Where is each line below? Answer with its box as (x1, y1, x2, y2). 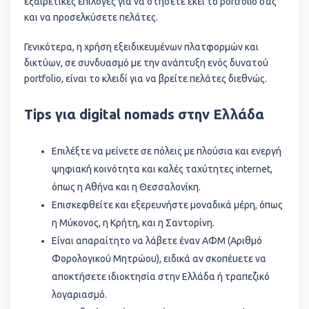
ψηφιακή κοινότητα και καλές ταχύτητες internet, (52, 163, 272, 175)
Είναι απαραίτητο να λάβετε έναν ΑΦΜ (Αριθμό (52, 235, 262, 246)
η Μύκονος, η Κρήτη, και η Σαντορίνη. (52, 217, 215, 228)
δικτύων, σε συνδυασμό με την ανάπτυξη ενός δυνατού (24, 57, 268, 68)
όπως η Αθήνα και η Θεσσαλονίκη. (52, 181, 201, 192)
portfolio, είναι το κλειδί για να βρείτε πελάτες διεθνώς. (24, 73, 267, 84)
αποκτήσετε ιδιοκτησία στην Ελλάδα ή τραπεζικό (52, 271, 270, 282)
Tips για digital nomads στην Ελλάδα (24, 106, 264, 122)
